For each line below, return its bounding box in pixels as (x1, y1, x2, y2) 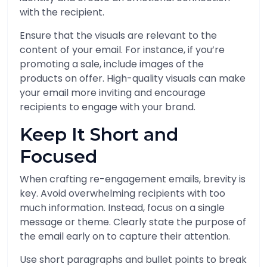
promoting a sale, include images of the (20, 57, 204, 71)
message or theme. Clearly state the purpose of (20, 215, 246, 229)
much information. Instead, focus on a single (20, 201, 225, 215)
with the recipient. (20, 5, 104, 19)
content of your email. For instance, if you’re (20, 43, 225, 57)
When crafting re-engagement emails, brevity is (20, 172, 246, 186)
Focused (20, 145, 97, 167)
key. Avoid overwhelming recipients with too (20, 187, 225, 200)
